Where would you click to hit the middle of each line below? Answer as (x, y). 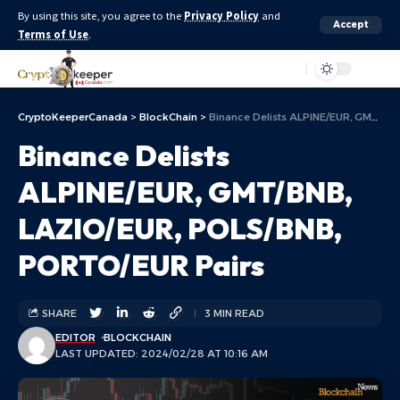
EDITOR (75, 337)
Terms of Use (53, 34)
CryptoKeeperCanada (73, 117)
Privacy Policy (221, 16)
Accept (351, 25)
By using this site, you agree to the (101, 16)
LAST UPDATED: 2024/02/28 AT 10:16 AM (162, 354)
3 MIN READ (234, 313)
